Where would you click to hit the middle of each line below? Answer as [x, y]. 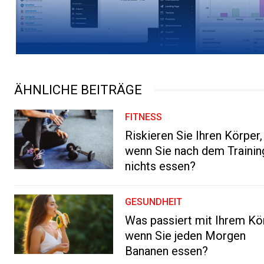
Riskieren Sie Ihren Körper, [194, 135]
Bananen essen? [167, 251]
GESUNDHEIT [154, 202]
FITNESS [144, 117]
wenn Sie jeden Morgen [186, 235]
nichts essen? [161, 166]
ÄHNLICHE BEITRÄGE [78, 90]
